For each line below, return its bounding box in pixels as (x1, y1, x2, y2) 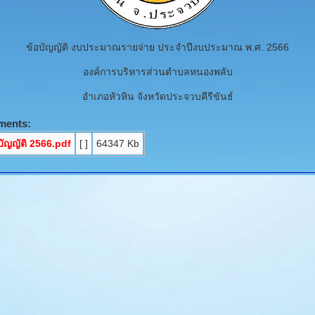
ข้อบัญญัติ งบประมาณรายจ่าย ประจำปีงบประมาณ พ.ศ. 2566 (26, 41, 289, 53)
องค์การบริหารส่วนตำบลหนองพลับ (82, 66, 233, 77)
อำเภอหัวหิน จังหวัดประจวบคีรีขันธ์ (82, 91, 233, 102)
